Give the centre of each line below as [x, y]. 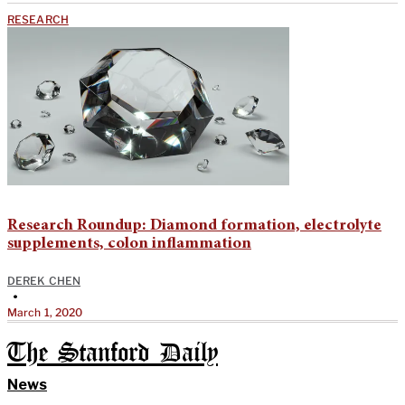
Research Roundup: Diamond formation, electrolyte [194, 226]
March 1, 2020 [45, 312]
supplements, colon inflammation [129, 244]
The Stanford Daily [113, 353]
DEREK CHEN [44, 280]
